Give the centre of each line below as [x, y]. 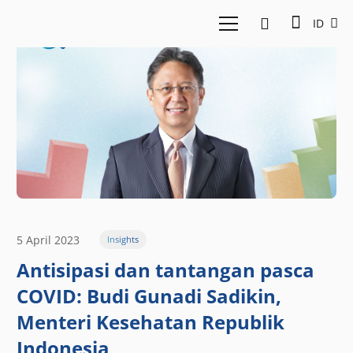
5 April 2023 [48, 240]
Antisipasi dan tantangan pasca [165, 270]
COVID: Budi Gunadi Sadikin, [149, 296]
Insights [123, 240]
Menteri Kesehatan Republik [150, 322]
